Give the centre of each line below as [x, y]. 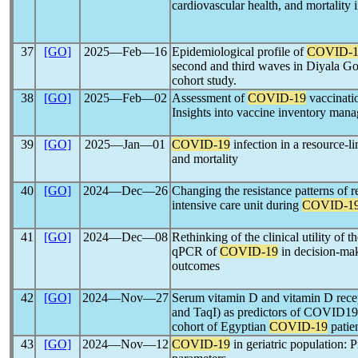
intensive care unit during [237, 205]
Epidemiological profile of [239, 52]
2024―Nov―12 [125, 344]
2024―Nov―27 [125, 298]
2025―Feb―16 [125, 52]
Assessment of [210, 98]
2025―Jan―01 [125, 144]
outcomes [196, 266]
